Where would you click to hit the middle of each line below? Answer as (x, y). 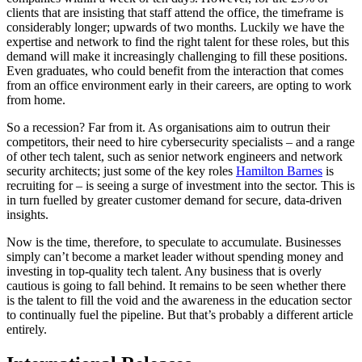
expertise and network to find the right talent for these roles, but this (178, 42)
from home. (36, 100)
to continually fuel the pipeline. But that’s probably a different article (180, 315)
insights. (27, 215)
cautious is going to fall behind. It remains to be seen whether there (176, 286)
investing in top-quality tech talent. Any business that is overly (164, 271)
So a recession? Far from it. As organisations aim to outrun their (168, 128)
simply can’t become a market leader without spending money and (175, 257)
